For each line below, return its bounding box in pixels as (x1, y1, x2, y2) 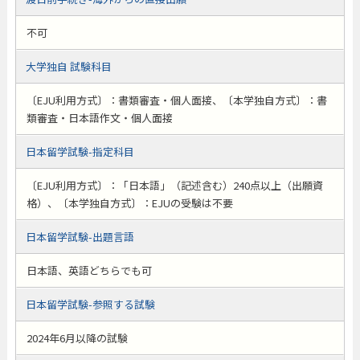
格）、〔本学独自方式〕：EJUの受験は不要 (26, 195, 233, 211)
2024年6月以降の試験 (26, 330, 128, 346)
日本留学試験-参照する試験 (25, 297, 155, 312)
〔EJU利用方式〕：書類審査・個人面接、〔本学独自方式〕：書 (26, 92, 327, 108)
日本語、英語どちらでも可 (26, 263, 152, 278)
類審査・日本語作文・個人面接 (26, 110, 173, 125)
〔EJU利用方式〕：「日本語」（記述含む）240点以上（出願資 (26, 178, 323, 193)
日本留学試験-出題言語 (25, 229, 134, 244)
